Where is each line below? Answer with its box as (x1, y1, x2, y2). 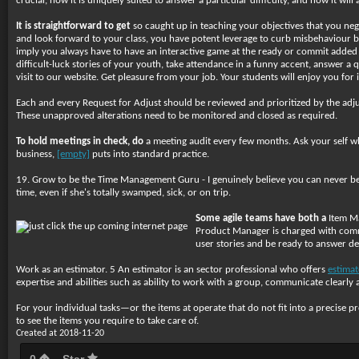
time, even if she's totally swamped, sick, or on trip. (16, 188, 231, 198)
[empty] (57, 149, 90, 159)
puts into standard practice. (90, 149, 209, 159)
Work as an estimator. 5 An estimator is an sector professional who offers (16, 264, 328, 275)
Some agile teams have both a (196, 213, 326, 224)
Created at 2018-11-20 (16, 329, 104, 338)
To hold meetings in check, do (16, 136, 143, 147)
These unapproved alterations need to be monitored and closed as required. (16, 111, 337, 121)
